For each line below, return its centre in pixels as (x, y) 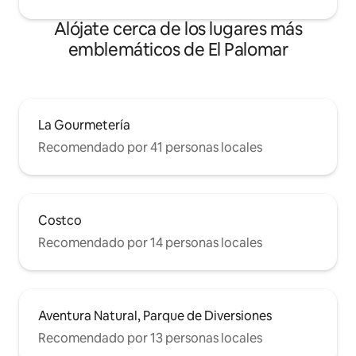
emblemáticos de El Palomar (178, 49)
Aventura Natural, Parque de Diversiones (155, 315)
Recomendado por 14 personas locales (150, 242)
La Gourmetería (84, 125)
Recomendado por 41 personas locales (150, 147)
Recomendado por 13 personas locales (150, 338)
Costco (60, 220)
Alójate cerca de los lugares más (178, 29)
